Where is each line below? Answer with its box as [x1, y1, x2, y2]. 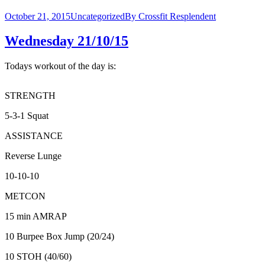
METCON [5, 191, 46, 202]
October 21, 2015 [5, 11, 70, 21]
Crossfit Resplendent [138, 11, 216, 21]
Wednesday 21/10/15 [5, 33, 128, 49]
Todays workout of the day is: [5, 61, 116, 72]
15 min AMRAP [5, 211, 67, 222]
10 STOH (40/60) [5, 251, 72, 262]
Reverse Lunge [5, 151, 62, 161]
